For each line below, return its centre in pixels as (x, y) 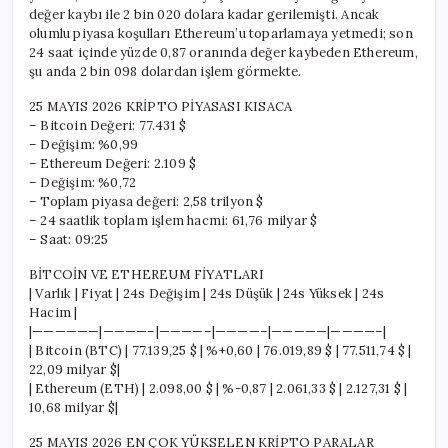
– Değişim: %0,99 (84, 144)
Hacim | (53, 312)
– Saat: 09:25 (69, 239)
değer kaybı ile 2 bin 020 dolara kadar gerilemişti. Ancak (204, 14)
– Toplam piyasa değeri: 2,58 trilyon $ (146, 201)
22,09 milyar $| (74, 369)
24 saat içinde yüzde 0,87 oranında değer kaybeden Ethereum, (223, 52)
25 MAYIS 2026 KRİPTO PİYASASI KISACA (161, 106)
